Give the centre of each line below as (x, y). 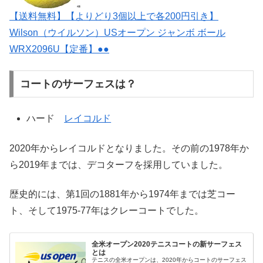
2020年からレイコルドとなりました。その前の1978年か (129, 148)
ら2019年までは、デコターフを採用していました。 (119, 164)
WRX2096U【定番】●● (59, 49)
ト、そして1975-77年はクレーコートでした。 (107, 211)
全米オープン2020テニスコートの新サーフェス (167, 245)
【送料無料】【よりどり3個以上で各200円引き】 (114, 16)
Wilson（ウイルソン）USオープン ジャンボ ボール (117, 32)
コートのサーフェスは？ (78, 84)
